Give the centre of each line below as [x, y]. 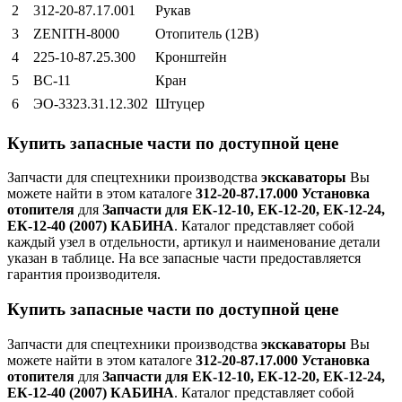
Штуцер [180, 103]
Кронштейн [191, 57]
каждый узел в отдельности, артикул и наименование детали [194, 242]
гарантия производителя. [84, 275]
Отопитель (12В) [207, 33]
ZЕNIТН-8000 [76, 33]
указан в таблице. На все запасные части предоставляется [184, 258]
